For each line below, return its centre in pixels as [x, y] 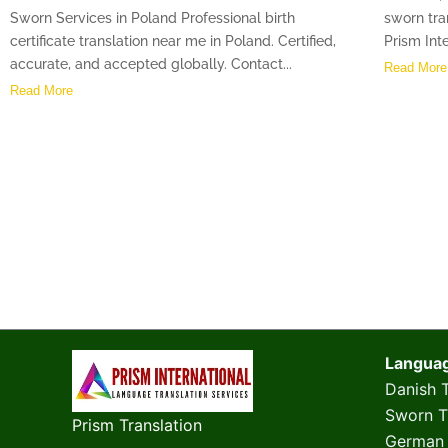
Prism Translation [137, 425]
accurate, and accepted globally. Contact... [151, 64]
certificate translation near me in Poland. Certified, [173, 41]
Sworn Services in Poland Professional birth [152, 18]
